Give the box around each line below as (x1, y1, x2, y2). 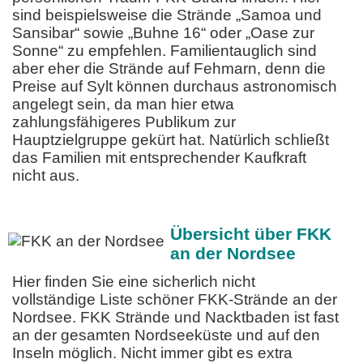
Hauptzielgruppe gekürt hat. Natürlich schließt (12, 130, 329, 148)
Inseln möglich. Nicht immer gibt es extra (12, 344, 293, 361)
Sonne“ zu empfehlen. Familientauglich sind (12, 41, 317, 59)
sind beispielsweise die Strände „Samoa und (12, 6, 322, 23)
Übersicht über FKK (170, 224, 331, 243)
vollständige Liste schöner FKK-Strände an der (12, 290, 337, 308)
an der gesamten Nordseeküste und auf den (12, 326, 320, 344)
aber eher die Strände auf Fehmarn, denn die (12, 59, 326, 77)
